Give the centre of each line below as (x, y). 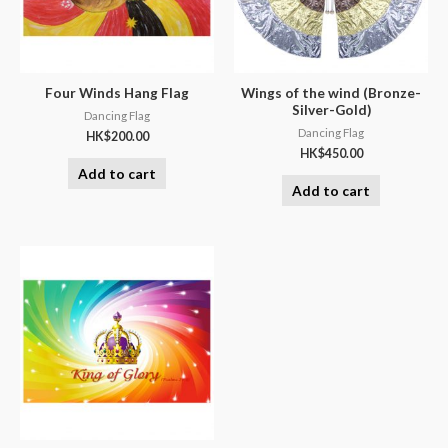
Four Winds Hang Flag (117, 92)
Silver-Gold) (331, 109)
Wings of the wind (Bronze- (331, 92)
